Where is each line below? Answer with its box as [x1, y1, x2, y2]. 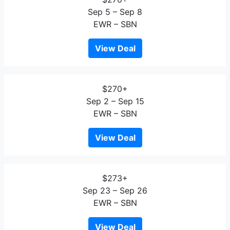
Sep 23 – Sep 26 [83, 185, 147, 196]
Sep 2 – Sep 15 [86, 96, 144, 106]
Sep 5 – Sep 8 [88, 7, 142, 17]
